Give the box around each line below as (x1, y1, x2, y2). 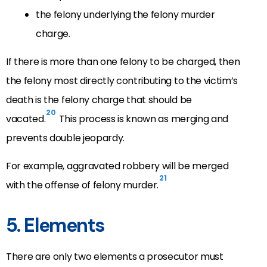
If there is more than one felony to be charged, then (6, 55, 240, 69)
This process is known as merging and (56, 112, 228, 126)
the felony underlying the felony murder (36, 8, 215, 22)
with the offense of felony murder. (6, 178, 159, 192)
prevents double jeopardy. (6, 131, 125, 145)
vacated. (6, 112, 46, 126)
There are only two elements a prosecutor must (6, 249, 223, 263)
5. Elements (6, 212, 105, 238)
